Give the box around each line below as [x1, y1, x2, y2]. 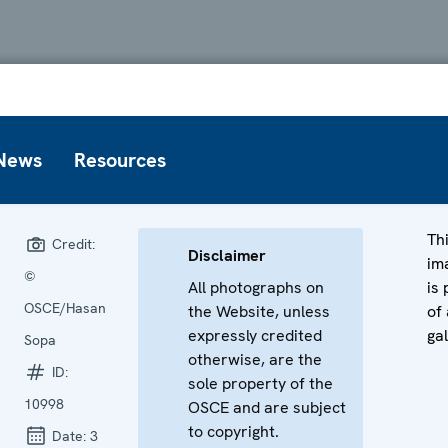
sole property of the [188, 372, 333, 394]
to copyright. [188, 420, 279, 442]
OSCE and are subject [188, 396, 346, 418]
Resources [74, 146, 166, 173]
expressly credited [188, 324, 322, 346]
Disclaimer [188, 244, 266, 266]
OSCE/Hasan [24, 298, 106, 317]
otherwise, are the [188, 348, 322, 370]
